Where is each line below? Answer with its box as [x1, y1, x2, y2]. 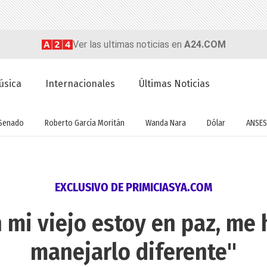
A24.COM [184, 38, 226, 50]
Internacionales [45, 78, 116, 90]
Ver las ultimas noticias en [72, 38, 184, 50]
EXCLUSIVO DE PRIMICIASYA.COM [55, 180, 212, 195]
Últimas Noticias [139, 78, 210, 90]
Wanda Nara [145, 117, 186, 128]
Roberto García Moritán [44, 117, 125, 128]
